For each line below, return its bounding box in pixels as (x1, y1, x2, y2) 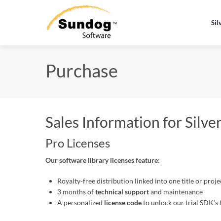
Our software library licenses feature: (45, 156, 160, 164)
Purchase (45, 60, 118, 81)
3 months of (57, 187, 94, 196)
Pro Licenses (45, 136, 110, 150)
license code (104, 198, 142, 207)
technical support (94, 187, 149, 196)
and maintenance (149, 187, 203, 196)
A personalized (57, 198, 104, 207)
